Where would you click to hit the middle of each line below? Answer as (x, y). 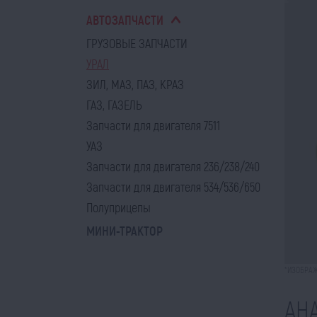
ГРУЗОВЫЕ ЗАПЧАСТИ (137, 43)
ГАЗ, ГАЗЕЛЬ (114, 105)
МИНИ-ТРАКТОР (125, 231)
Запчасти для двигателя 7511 (153, 125)
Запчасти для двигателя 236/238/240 (173, 166)
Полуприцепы (119, 207)
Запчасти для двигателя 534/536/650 (173, 187)
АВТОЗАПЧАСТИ (125, 20)
